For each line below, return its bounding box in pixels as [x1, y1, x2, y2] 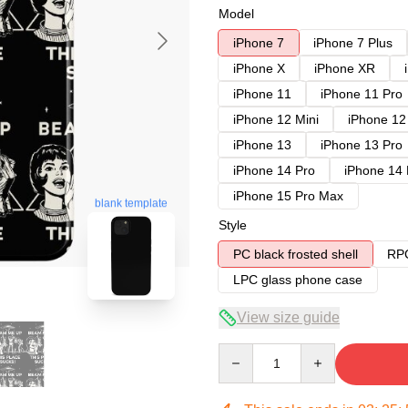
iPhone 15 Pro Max [233, 189, 343, 203]
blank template [95, 198, 168, 211]
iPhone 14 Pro [233, 163, 315, 178]
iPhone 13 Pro [321, 138, 403, 152]
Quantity [218, 344, 266, 359]
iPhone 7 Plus [313, 36, 393, 50]
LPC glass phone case [233, 272, 362, 287]
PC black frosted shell [233, 247, 358, 261]
